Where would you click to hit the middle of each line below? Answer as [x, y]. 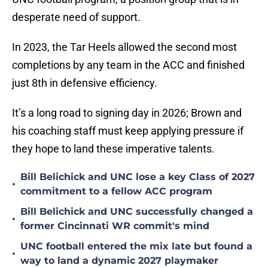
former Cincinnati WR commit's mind [115, 226]
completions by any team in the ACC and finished [128, 65]
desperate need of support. [76, 17]
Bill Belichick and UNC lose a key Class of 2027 [138, 177]
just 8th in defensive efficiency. [86, 83]
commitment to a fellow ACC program [116, 191]
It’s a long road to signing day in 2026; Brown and [127, 113]
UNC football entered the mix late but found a [136, 246]
